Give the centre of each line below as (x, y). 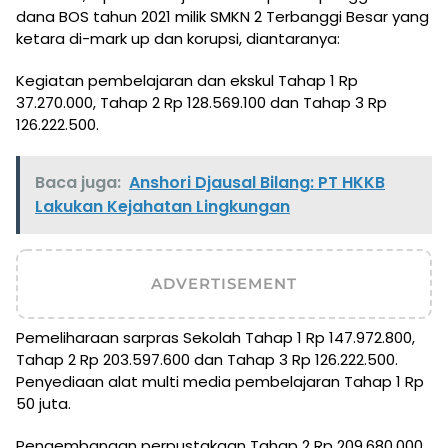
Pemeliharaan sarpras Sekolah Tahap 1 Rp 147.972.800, (215, 337)
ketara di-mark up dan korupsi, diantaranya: (178, 38)
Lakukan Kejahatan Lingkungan (162, 206)
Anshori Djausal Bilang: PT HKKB (257, 182)
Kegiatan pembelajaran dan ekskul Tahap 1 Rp (187, 80)
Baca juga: (78, 182)
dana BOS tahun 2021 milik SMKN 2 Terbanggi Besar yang (222, 16)
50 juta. (43, 403)
